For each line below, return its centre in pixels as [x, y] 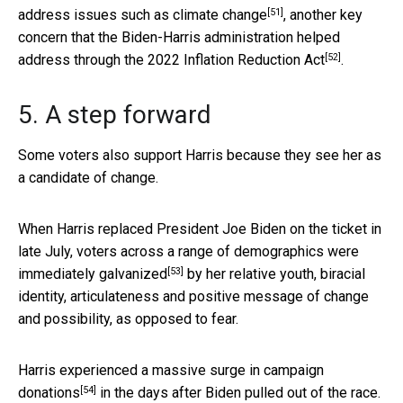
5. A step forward [115, 115]
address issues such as [95, 15]
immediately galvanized [93, 274]
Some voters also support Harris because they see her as [200, 156]
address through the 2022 [101, 60]
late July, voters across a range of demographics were [188, 252]
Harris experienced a [85, 371]
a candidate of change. [88, 178]
